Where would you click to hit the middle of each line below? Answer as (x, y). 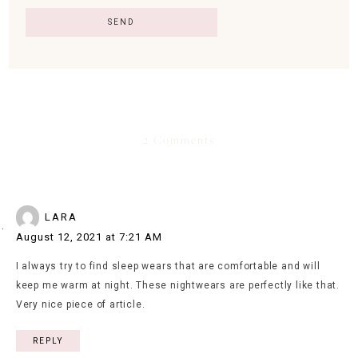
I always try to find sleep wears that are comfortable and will (168, 266)
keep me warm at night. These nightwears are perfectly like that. (177, 285)
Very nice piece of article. (80, 304)
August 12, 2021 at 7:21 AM (89, 237)
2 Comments (179, 139)
